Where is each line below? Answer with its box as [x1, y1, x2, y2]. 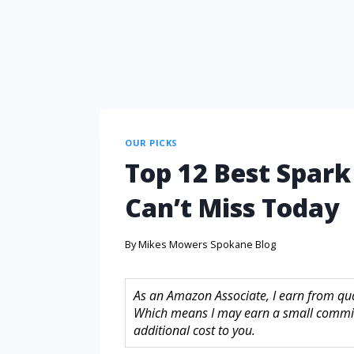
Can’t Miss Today [125, 190, 340, 225]
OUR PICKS [125, 136, 179, 149]
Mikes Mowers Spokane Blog [138, 236, 277, 251]
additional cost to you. [134, 321, 255, 339]
